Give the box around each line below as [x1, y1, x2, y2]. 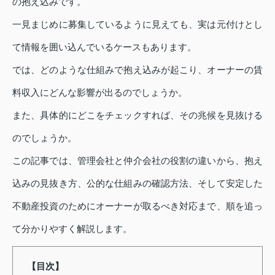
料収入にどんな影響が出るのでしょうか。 [12, 87, 187, 98]
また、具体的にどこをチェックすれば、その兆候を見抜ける [12, 109, 263, 120]
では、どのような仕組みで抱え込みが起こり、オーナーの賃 [12, 64, 263, 75]
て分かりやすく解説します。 [12, 223, 132, 234]
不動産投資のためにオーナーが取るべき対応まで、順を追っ [12, 200, 263, 211]
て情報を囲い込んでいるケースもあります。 [12, 41, 196, 52]
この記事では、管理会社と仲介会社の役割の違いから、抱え [12, 155, 263, 166]
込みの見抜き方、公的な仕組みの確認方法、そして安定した [12, 177, 263, 188]
